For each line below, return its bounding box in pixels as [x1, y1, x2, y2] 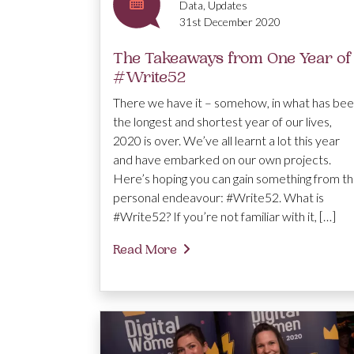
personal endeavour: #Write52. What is [113, 189, 324, 205]
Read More [113, 241, 177, 258]
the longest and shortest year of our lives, [113, 113, 332, 129]
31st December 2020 [179, 14, 281, 28]
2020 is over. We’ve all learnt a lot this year [113, 132, 340, 148]
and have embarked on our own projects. [113, 151, 331, 167]
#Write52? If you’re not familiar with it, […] [113, 208, 336, 224]
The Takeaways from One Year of [113, 47, 352, 68]
